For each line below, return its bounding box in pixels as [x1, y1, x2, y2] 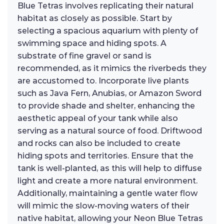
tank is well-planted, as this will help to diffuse [17, 163, 202, 173]
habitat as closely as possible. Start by [17, 13, 172, 23]
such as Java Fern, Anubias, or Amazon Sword [17, 88, 201, 98]
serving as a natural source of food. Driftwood [17, 126, 202, 136]
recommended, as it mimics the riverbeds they [17, 63, 206, 73]
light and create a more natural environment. [17, 176, 197, 186]
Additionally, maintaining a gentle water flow [17, 188, 197, 198]
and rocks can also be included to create [17, 138, 180, 148]
